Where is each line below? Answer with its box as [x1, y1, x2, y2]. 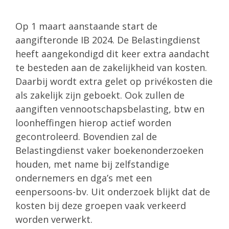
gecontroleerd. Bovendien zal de [15, 130, 157, 143]
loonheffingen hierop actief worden [15, 116, 171, 129]
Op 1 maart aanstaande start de [15, 19, 157, 32]
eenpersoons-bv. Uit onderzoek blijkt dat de [15, 185, 210, 198]
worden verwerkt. [15, 213, 93, 225]
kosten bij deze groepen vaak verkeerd [15, 199, 186, 212]
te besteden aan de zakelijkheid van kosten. [15, 61, 207, 74]
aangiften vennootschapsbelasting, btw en [15, 102, 204, 115]
